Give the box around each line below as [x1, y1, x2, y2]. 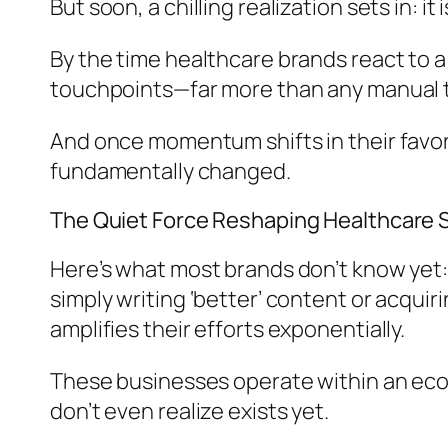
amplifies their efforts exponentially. [50, 313, 406, 344]
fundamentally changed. [50, 155, 291, 186]
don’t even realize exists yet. [50, 395, 329, 426]
